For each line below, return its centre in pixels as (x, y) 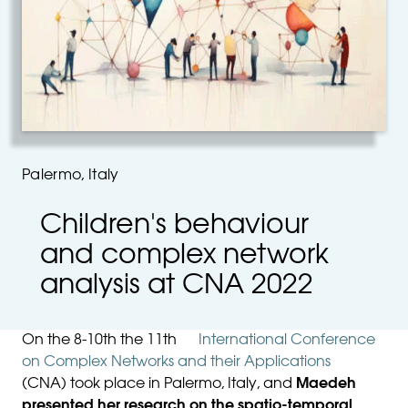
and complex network (184, 257)
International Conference (287, 341)
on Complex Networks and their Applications (176, 362)
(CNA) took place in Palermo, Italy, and (159, 384)
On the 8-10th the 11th (101, 341)
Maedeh (326, 384)
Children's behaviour (174, 227)
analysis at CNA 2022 (177, 287)
